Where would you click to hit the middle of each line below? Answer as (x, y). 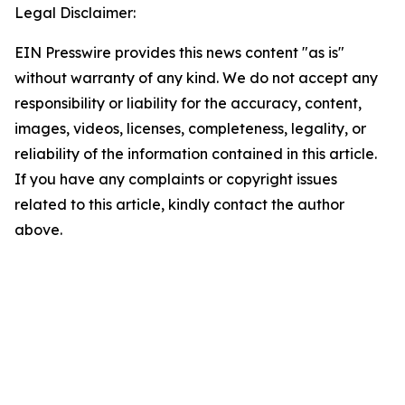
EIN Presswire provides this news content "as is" (179, 53)
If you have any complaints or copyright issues (176, 179)
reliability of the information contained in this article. (196, 154)
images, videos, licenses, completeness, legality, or (190, 129)
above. (38, 230)
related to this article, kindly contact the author (179, 205)
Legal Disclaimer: (75, 13)
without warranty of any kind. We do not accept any (196, 78)
